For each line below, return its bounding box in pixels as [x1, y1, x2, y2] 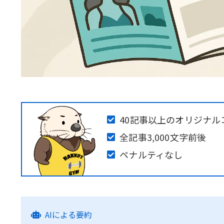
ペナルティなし [119, 147, 183, 161]
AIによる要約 [45, 208, 92, 220]
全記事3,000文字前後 [119, 130, 206, 143]
